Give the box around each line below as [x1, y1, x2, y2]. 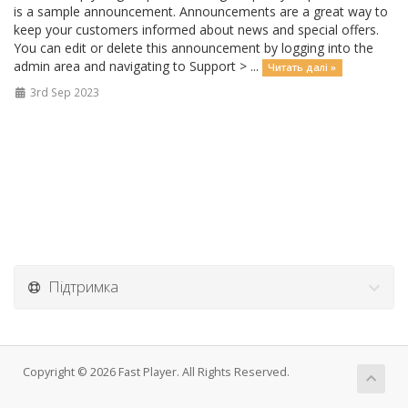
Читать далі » [268, 61, 337, 74]
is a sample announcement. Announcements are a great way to [14, 3, 388, 20]
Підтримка [41, 276, 118, 297]
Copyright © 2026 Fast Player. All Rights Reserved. [23, 364, 290, 380]
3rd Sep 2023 [26, 85, 99, 99]
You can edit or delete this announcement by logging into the [14, 39, 373, 56]
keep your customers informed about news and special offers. [14, 21, 379, 38]
